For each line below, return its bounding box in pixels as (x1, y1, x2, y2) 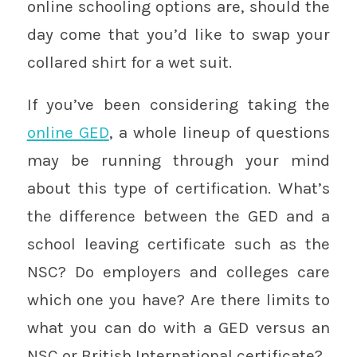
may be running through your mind (26, 150, 331, 170)
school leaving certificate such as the (26, 233, 331, 253)
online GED (26, 122, 109, 142)
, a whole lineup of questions (108, 122, 331, 142)
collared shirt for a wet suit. (26, 52, 232, 72)
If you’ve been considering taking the (26, 94, 331, 114)
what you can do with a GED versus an (26, 317, 331, 337)
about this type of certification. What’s (26, 178, 331, 198)
